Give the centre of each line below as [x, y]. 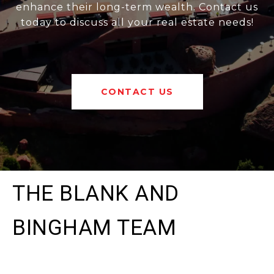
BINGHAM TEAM [94, 228]
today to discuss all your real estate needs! [137, 22]
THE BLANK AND [96, 193]
